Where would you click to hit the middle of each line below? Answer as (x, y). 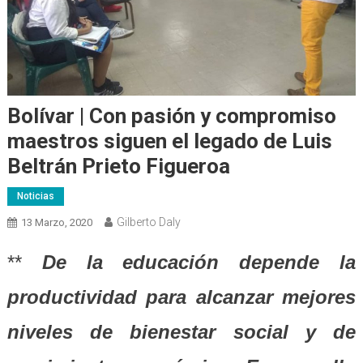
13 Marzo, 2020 (56, 222)
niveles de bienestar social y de (181, 331)
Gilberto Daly (148, 222)
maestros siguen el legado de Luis (169, 141)
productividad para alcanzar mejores (181, 297)
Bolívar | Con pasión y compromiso (171, 115)
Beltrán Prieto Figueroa (118, 166)
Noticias (35, 196)
